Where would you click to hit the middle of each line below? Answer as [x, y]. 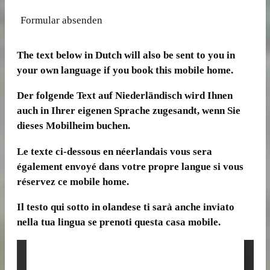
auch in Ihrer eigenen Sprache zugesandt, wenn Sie [128, 111]
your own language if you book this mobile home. [125, 70]
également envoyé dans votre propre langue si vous [130, 166]
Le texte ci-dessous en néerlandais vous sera [114, 151]
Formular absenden [61, 20]
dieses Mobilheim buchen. [73, 126]
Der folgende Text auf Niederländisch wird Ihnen [124, 96]
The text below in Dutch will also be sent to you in [126, 55]
